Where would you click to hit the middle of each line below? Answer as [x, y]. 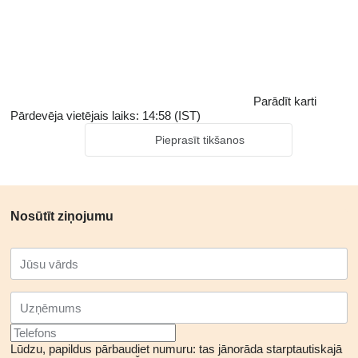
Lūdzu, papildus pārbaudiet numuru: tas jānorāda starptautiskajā [176, 349]
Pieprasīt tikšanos [199, 140]
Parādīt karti [285, 101]
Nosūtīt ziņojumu [62, 216]
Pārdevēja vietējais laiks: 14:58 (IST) [105, 115]
